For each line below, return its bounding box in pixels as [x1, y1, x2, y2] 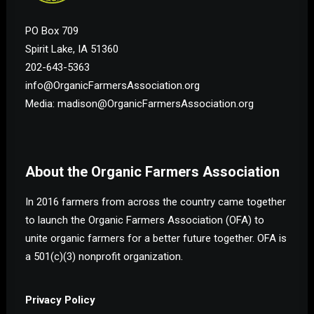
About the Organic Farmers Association [25, 163, 280, 180]
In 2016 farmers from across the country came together [25, 196, 286, 208]
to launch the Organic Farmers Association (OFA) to [25, 214, 264, 226]
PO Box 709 [25, 24, 78, 37]
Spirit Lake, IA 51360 [25, 42, 118, 55]
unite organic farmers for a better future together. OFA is [25, 232, 287, 245]
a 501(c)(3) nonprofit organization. [25, 250, 183, 263]
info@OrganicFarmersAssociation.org [25, 78, 200, 92]
